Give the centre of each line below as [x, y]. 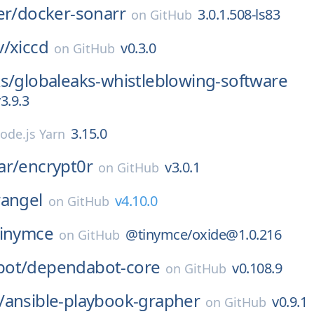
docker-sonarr [71, 13]
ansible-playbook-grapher [102, 300]
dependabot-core [94, 267]
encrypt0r [56, 166]
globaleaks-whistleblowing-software [151, 80]
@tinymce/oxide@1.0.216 [204, 234]
